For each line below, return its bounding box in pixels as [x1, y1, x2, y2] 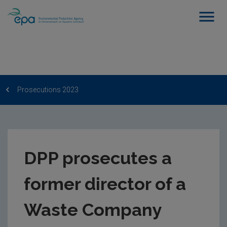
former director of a [24, 173, 186, 194]
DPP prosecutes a [24, 147, 172, 168]
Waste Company [24, 199, 162, 220]
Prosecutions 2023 [17, 85, 79, 94]
